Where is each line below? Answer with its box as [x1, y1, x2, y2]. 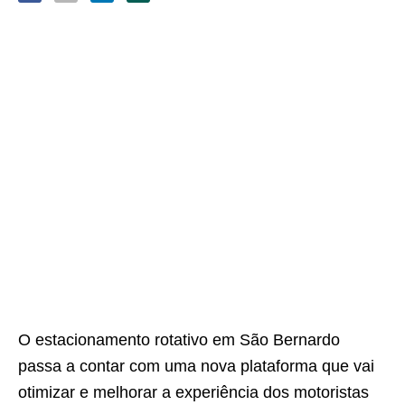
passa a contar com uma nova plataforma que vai [18, 357, 374, 375]
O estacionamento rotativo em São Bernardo [18, 331, 340, 349]
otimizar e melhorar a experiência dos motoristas [18, 383, 369, 401]
